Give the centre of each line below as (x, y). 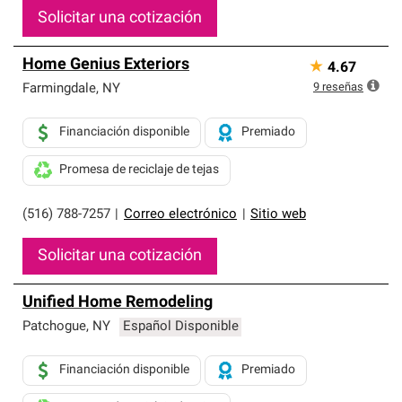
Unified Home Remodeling (118, 303)
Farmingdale (59, 89)
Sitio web (278, 215)
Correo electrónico (180, 215)
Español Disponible (180, 327)
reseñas (343, 87)
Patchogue (54, 327)
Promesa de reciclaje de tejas (139, 170)
